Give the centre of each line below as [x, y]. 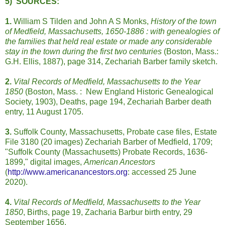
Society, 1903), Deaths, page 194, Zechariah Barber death [108, 102]
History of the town [184, 22]
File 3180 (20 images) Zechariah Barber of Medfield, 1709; [109, 142]
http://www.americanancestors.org [68, 172]
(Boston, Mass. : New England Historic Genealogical [118, 92]
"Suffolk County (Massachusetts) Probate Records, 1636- [106, 152]
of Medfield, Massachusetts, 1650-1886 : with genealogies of [112, 32]
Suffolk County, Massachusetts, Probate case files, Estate [114, 132]
